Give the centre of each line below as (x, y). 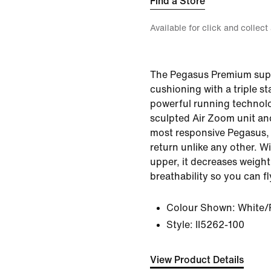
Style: (180, 225)
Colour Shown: (201, 208)
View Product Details (197, 260)
